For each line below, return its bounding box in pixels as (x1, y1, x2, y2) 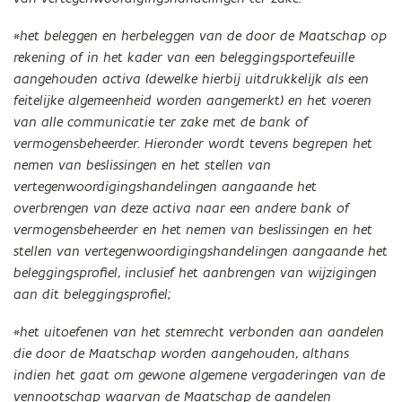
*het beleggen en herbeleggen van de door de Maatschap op (13, 27, 387, 45)
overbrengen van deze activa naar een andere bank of (13, 199, 349, 217)
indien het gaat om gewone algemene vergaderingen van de (13, 366, 385, 384)
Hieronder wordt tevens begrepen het (144, 135, 372, 153)
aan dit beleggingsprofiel (13, 285, 168, 303)
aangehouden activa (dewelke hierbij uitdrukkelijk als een (13, 70, 369, 88)
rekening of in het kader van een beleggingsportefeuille (13, 48, 354, 66)
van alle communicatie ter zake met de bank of (13, 113, 308, 131)
